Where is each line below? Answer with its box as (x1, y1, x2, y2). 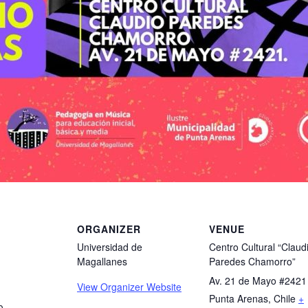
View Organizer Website (77, 280, 181, 294)
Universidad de (77, 240, 142, 254)
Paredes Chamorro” (209, 254, 296, 268)
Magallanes (77, 254, 127, 268)
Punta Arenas (209, 291, 268, 305)
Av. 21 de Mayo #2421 (209, 274, 307, 287)
